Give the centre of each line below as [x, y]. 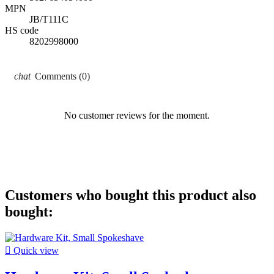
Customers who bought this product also [131, 195]
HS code [22, 31]
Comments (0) [61, 76]
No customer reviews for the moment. [137, 116]
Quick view [35, 251]
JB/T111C [49, 20]
